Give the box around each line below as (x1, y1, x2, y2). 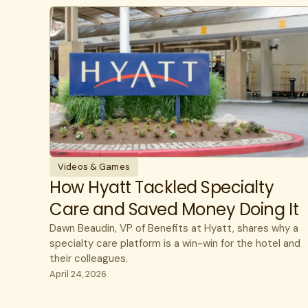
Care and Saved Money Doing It (49, 198, 299, 221)
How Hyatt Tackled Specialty (49, 176, 274, 199)
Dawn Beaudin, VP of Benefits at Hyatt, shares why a (49, 221, 298, 236)
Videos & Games (58, 161, 130, 173)
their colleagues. (49, 252, 128, 266)
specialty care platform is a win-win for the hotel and (49, 236, 300, 251)
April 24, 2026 (49, 268, 107, 280)
